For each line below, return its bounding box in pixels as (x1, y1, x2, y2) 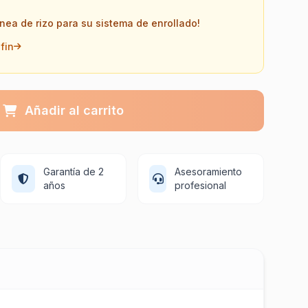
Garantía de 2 (43, 166, 104, 177)
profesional (175, 179, 227, 191)
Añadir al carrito (25, 103, 124, 118)
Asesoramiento (175, 166, 243, 177)
